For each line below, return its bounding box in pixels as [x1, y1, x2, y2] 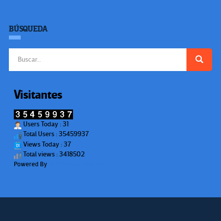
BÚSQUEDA [9, 24, 48, 34]
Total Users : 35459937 [22, 130, 89, 139]
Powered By [14, 160, 48, 168]
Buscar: [8, 48, 31, 57]
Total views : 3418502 [22, 149, 85, 158]
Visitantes [14, 87, 62, 103]
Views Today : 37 [22, 140, 71, 148]
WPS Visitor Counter [48, 160, 103, 168]
